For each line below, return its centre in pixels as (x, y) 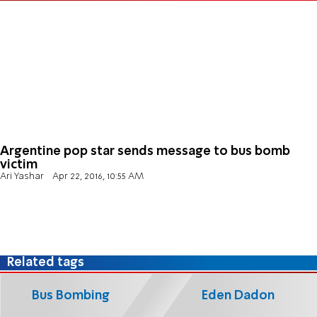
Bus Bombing (70, 295)
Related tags (46, 263)
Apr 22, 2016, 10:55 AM (98, 176)
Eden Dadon (238, 295)
